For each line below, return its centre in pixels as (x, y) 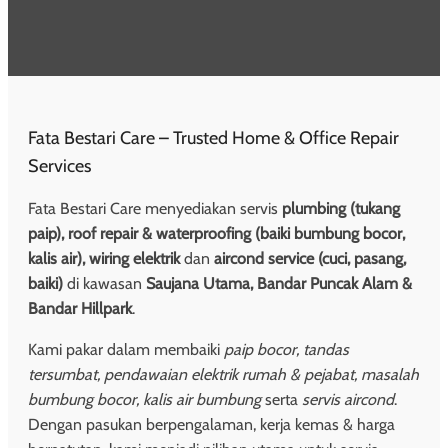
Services (59, 165)
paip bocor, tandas (286, 349)
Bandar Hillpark (80, 308)
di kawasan (104, 283)
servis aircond (348, 399)
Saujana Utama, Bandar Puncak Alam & (279, 283)
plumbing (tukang (341, 208)
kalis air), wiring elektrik (104, 258)
